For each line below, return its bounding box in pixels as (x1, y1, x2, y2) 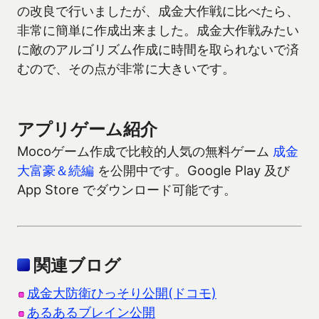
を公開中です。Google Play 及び (94, 162, 290, 179)
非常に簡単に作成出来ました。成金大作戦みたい (17, 22, 299, 38)
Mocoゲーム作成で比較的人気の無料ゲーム (17, 143, 273, 159)
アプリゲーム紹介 (17, 119, 157, 140)
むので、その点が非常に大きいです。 (17, 61, 235, 77)
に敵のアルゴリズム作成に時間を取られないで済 (17, 41, 299, 58)
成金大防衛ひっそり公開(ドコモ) (27, 284, 216, 300)
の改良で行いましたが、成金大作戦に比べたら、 (17, 3, 299, 19)
